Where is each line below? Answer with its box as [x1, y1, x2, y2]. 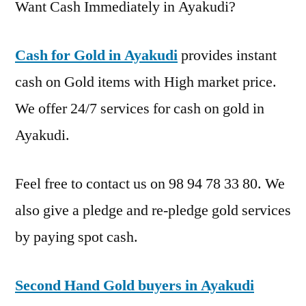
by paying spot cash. [15, 227, 138, 247]
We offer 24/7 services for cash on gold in [15, 98, 264, 118]
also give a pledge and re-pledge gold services [15, 200, 291, 220]
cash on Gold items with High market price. [15, 72, 277, 92]
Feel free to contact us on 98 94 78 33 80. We [15, 173, 285, 193]
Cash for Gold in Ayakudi [15, 45, 178, 65]
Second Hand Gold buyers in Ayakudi [15, 275, 254, 295]
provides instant [178, 45, 277, 65]
